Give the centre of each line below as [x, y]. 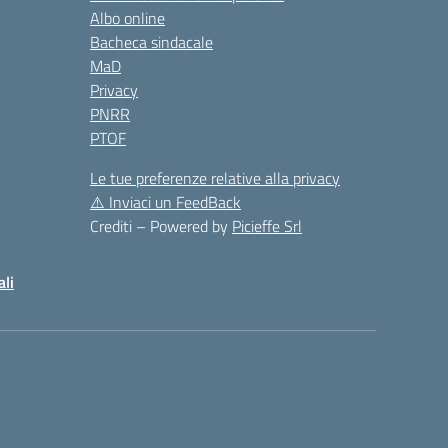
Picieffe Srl [267, 226]
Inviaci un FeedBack [175, 202]
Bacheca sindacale [151, 42]
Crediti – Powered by [161, 226]
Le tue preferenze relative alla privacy [215, 178]
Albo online [127, 18]
